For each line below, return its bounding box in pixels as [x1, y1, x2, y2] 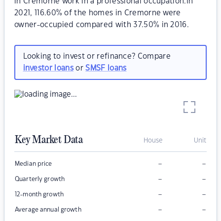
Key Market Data [15, 134, 83, 147]
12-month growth [15, 191, 64, 198]
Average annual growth [15, 207, 81, 213]
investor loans [23, 64, 74, 72]
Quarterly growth [15, 176, 65, 183]
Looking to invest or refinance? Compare [23, 52, 171, 60]
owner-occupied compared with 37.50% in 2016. [14, 21, 189, 29]
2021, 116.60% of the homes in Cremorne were [14, 9, 181, 17]
